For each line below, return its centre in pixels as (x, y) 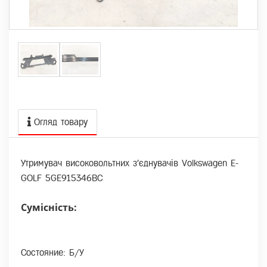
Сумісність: (49, 207)
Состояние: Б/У (52, 252)
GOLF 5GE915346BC (62, 178)
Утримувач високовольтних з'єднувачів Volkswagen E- (130, 163)
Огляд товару (61, 122)
